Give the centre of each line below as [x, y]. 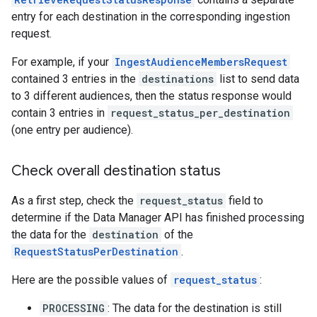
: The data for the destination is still [195, 308]
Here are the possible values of [91, 279]
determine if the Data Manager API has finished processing [158, 217]
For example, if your [62, 62]
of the [177, 234]
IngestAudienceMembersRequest [201, 62]
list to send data [258, 79]
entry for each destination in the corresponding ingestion [151, 16]
